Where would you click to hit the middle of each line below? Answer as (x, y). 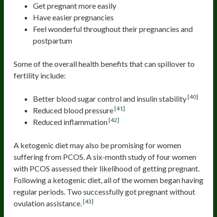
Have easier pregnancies (73, 17)
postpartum (53, 40)
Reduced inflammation (70, 122)
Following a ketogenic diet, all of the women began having (108, 180)
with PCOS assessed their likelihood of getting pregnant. (107, 168)
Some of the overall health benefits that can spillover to (104, 63)
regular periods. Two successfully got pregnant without (104, 191)
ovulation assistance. (48, 203)
